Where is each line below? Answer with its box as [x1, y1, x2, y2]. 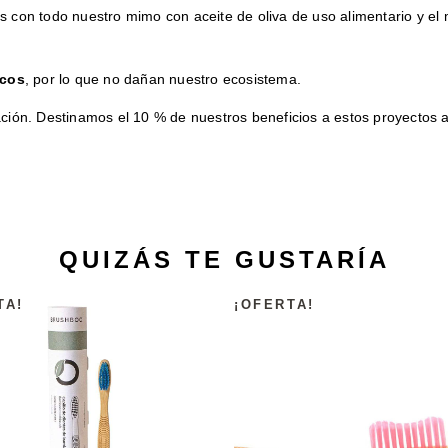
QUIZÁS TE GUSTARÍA [58, 245, 390, 273]
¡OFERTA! [234, 297, 315, 313]
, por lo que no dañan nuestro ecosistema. [24, 70, 302, 87]
